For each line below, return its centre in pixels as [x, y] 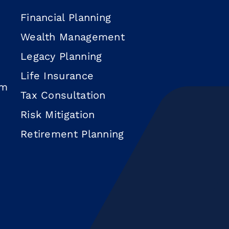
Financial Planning [66, 18]
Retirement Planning [72, 134]
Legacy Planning [61, 56]
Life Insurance [57, 76]
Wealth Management [73, 37]
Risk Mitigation [58, 115]
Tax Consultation [63, 95]
